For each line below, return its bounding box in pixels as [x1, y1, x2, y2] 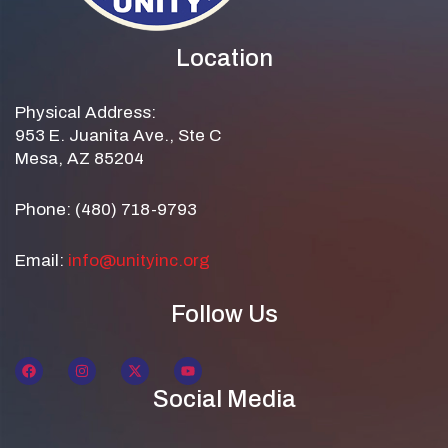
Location [175, 44, 273, 71]
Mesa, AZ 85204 [15, 148, 144, 168]
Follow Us [170, 300, 278, 327]
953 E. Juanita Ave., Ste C [15, 125, 221, 145]
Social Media [152, 385, 296, 412]
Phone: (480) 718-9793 [15, 199, 197, 219]
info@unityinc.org [68, 250, 210, 270]
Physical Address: [15, 102, 156, 122]
